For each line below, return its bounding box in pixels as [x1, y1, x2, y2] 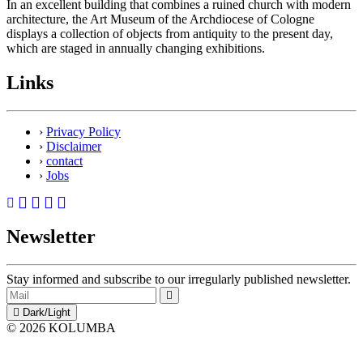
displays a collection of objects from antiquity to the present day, [6, 26, 333, 41]
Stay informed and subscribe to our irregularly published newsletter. [6, 272, 351, 287]
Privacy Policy [46, 124, 121, 139]
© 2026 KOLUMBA [6, 321, 116, 335]
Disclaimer [46, 139, 101, 153]
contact [46, 153, 83, 168]
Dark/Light [19, 306, 70, 319]
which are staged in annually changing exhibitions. [6, 41, 265, 55]
